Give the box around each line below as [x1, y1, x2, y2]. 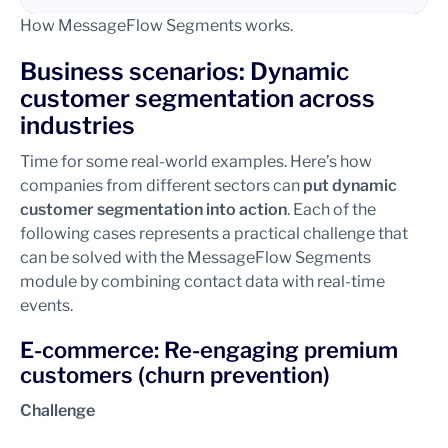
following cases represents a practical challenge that [20, 224, 408, 243]
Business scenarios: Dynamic [20, 57, 349, 86]
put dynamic [303, 176, 397, 195]
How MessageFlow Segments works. [20, 16, 293, 35]
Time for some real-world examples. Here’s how [20, 152, 372, 171]
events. [20, 296, 73, 315]
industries [20, 111, 135, 140]
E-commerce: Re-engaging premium [20, 337, 398, 363]
